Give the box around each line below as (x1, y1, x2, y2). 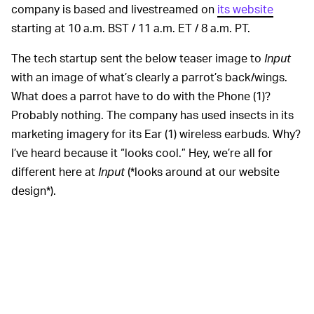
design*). (11, 183, 56, 198)
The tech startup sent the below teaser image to (11, 50, 264, 66)
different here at (11, 164, 98, 179)
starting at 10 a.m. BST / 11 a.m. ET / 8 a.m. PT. (11, 20, 250, 36)
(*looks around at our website (125, 164, 280, 179)
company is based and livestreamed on (11, 1, 217, 17)
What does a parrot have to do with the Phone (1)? (11, 88, 271, 104)
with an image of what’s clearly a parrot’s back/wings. (11, 69, 287, 85)
